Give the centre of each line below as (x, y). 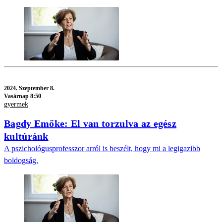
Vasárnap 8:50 (23, 96)
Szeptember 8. (37, 88)
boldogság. (21, 161)
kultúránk (26, 137)
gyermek (16, 104)
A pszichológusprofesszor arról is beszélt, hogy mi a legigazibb (102, 149)
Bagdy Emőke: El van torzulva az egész (90, 124)
